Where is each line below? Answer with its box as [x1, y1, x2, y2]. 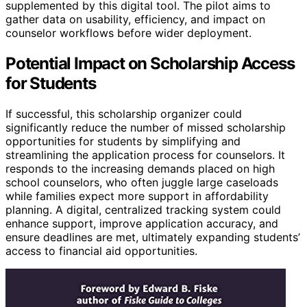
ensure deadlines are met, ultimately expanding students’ [5, 230, 300, 244]
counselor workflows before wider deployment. [5, 25, 251, 40]
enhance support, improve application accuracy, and [5, 216, 278, 230]
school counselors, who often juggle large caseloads [5, 175, 278, 189]
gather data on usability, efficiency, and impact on [5, 12, 265, 26]
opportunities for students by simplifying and [5, 134, 241, 148]
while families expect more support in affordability [5, 188, 269, 203]
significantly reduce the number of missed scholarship [5, 120, 286, 134]
